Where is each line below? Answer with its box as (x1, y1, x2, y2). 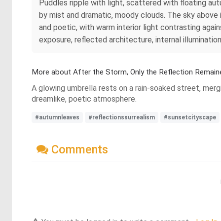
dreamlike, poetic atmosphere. (32, 94, 137, 104)
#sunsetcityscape (164, 114, 216, 121)
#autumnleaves (35, 114, 79, 121)
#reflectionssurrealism (88, 114, 155, 121)
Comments (48, 142, 108, 156)
